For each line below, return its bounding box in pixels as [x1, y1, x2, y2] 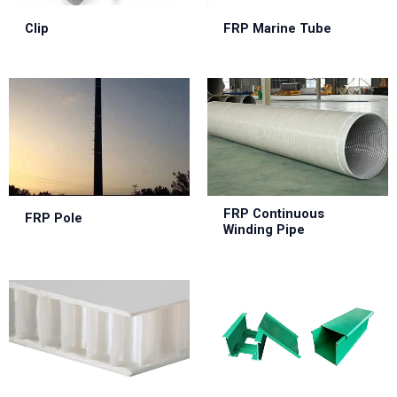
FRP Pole [24, 210, 82, 227]
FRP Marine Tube [222, 19, 331, 36]
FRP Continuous [222, 206, 324, 222]
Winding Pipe [222, 222, 305, 238]
